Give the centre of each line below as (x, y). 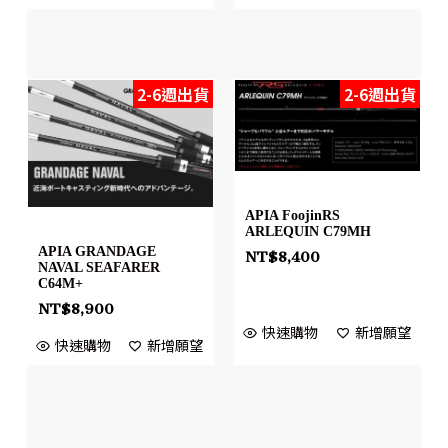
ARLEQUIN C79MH (308, 232)
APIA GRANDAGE (96, 252)
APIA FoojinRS (292, 216)
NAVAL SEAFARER (98, 268)
